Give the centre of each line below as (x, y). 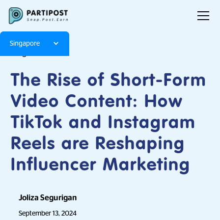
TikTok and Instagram (104, 123)
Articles (55, 53)
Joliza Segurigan (48, 198)
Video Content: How (97, 102)
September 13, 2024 (48, 213)
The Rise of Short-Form (109, 81)
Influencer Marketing (101, 165)
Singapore (25, 43)
